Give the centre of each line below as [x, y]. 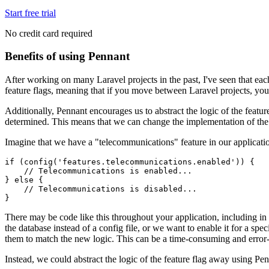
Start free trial [30, 13]
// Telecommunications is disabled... [101, 189]
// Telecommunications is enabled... [98, 171]
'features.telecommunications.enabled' [147, 162]
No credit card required [49, 33]
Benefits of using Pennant [67, 56]
